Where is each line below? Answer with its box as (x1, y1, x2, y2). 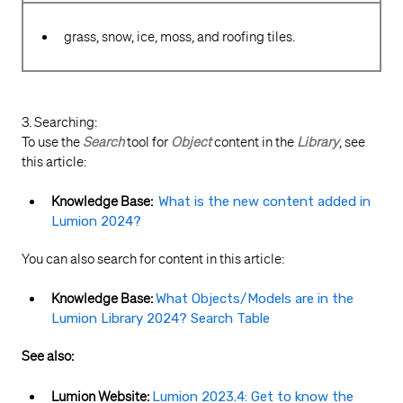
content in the (211, 133, 297, 150)
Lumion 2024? (51, 212, 141, 229)
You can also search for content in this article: (22, 250, 284, 267)
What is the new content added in (158, 193, 371, 210)
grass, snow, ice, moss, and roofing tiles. (64, 29, 295, 46)
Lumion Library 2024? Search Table (51, 310, 270, 327)
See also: (22, 348, 74, 365)
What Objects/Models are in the (156, 291, 354, 308)
